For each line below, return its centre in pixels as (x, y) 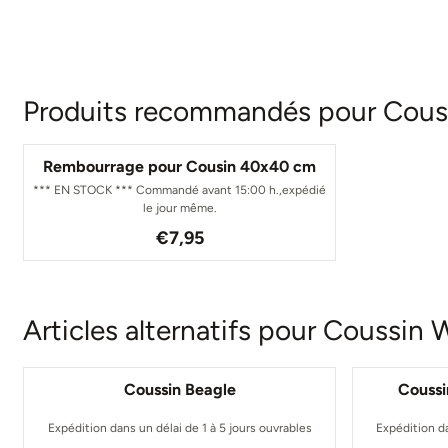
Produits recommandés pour (203, 111)
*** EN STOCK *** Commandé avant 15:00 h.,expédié (180, 190)
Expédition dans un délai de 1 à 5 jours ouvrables (179, 428)
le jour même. (179, 208)
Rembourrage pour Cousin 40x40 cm (180, 166)
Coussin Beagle (179, 389)
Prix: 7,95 (211, 235)
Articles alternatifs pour (173, 329)
